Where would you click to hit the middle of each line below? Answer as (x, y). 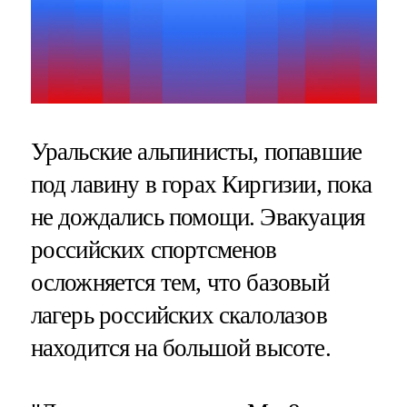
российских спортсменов (154, 250)
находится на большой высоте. (180, 348)
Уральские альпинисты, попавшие (196, 152)
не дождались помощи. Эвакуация (198, 218)
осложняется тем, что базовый (179, 283)
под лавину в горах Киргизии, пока (201, 185)
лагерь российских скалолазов (179, 316)
